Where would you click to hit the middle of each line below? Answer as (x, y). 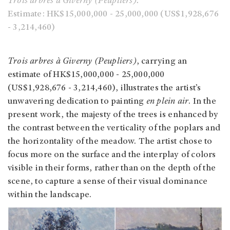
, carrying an (162, 62)
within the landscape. (50, 195)
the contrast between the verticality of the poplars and (114, 129)
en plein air (167, 102)
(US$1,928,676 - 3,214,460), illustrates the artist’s (104, 89)
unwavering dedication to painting (77, 102)
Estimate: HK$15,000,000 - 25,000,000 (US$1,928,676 (113, 15)
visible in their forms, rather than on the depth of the (112, 169)
